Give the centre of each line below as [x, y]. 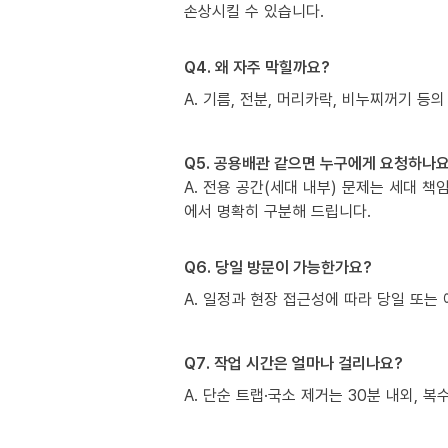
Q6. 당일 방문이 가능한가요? [278, 266]
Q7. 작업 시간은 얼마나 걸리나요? [293, 362]
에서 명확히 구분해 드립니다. [277, 210]
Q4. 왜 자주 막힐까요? [257, 66]
